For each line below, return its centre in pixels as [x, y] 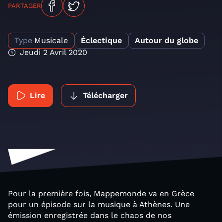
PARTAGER [25, 6]
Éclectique [101, 40]
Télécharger [105, 95]
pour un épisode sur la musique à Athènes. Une [99, 204]
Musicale [51, 40]
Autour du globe [166, 40]
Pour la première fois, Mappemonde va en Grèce [101, 194]
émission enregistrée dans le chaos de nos [90, 215]
